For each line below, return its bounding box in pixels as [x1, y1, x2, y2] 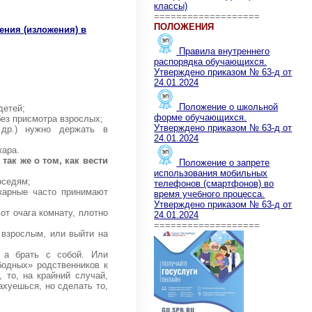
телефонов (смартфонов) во [154, 178, 274, 189]
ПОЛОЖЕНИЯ [154, 21, 214, 32]
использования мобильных [154, 167, 268, 178]
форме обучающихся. [154, 111, 247, 123]
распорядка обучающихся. [154, 56, 267, 67]
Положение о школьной [176, 101, 279, 112]
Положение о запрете [176, 157, 270, 168]
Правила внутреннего [176, 45, 270, 56]
